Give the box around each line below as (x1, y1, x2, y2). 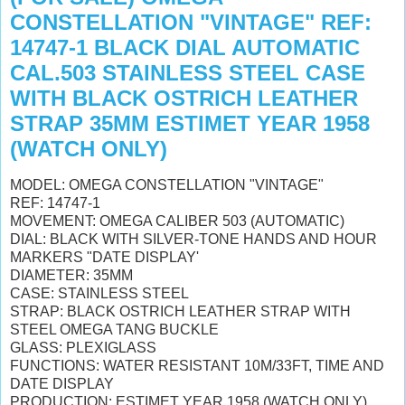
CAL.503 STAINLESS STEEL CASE (10, 61, 365, 85)
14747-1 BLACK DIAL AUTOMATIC (10, 35, 360, 60)
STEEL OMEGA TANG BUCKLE (10, 321, 219, 337)
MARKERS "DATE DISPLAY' (10, 249, 199, 265)
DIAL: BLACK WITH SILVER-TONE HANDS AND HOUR (10, 231, 377, 247)
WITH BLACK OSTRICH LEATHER (10, 86, 358, 110)
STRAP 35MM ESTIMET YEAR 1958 (10, 111, 370, 136)
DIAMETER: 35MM (10, 267, 133, 283)
